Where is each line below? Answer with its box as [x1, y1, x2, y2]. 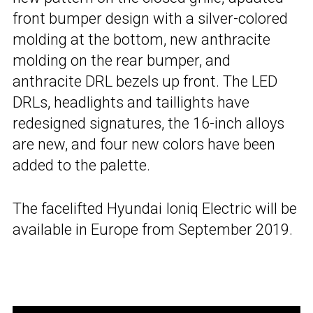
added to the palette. [13, 156, 150, 175]
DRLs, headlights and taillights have [13, 94, 249, 112]
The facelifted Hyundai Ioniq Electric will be [13, 200, 297, 218]
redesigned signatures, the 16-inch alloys [13, 115, 284, 133]
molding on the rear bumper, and [13, 52, 231, 70]
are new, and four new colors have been [13, 136, 275, 154]
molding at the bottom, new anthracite [13, 31, 270, 49]
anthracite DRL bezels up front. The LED [13, 73, 277, 91]
